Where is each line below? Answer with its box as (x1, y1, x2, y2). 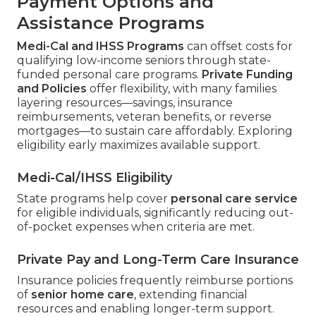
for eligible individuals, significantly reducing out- (17, 205, 293, 219)
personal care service (171, 191, 298, 205)
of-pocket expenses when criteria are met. (17, 219, 255, 233)
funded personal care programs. (17, 67, 202, 81)
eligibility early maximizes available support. (17, 138, 260, 152)
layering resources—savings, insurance (17, 95, 233, 109)
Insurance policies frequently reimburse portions (17, 273, 293, 287)
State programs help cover (17, 191, 171, 205)
